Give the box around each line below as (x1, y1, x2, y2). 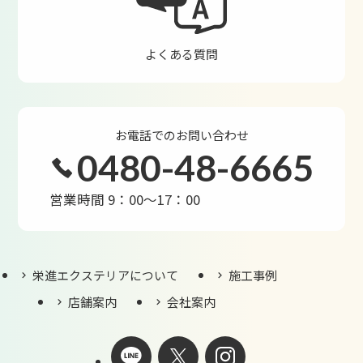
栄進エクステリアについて (32, 267, 179, 284)
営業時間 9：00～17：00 (49, 190, 201, 210)
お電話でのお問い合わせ (114, 126, 249, 144)
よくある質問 (145, 45, 218, 63)
